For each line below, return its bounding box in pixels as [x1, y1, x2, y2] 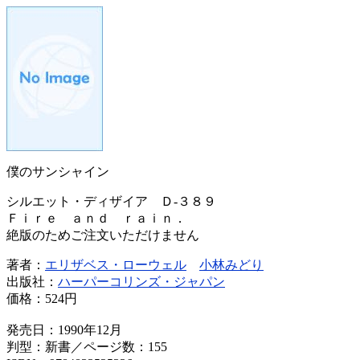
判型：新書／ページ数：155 [6, 340, 167, 354]
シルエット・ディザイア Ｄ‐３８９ [6, 194, 229, 208]
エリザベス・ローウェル [45, 258, 186, 272]
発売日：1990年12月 [6, 323, 122, 337]
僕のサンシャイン [6, 165, 109, 178]
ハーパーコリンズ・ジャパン [58, 275, 225, 288]
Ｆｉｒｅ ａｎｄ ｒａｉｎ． [6, 211, 186, 225]
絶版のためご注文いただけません [6, 228, 199, 242]
